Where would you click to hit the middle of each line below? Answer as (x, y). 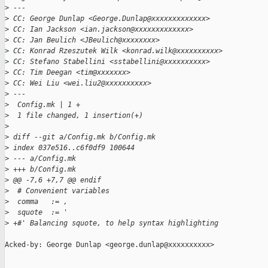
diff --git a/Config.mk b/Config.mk (82, 137)
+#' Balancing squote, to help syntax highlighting (114, 223)
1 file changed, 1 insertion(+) (76, 116)
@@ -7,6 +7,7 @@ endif (55, 180)
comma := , (38, 202)
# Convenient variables (59, 191)
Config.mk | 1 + (45, 105)
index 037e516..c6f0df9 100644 (72, 148)
